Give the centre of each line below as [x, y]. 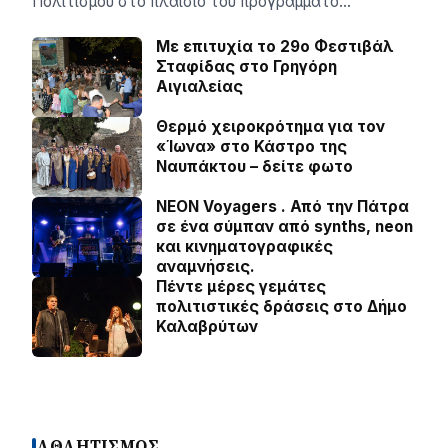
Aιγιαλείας [199, 86]
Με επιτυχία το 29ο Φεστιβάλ [274, 46]
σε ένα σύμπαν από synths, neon [284, 226]
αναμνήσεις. [205, 266]
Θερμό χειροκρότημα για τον [270, 126]
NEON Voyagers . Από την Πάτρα [282, 206]
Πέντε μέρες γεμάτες [241, 286]
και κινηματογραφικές [244, 246]
